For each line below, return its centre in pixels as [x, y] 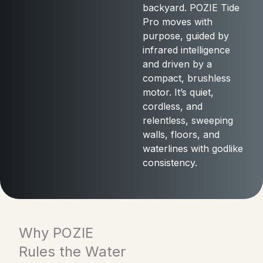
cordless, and [172, 106]
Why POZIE [56, 232]
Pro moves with [177, 21]
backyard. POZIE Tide [191, 7]
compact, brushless [186, 78]
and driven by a [177, 64]
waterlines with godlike [193, 148]
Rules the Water [73, 251]
